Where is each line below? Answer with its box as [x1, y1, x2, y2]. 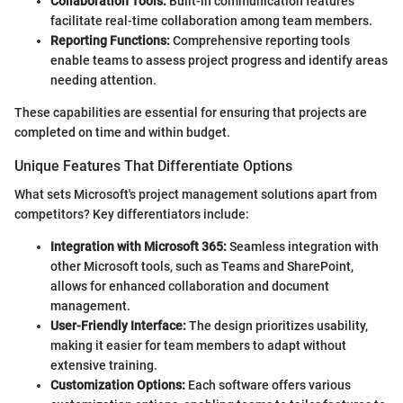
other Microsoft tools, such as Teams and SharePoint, [50, 259, 354, 274]
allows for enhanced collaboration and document [50, 279, 329, 294]
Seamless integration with [227, 239, 379, 255]
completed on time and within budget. [14, 125, 230, 140]
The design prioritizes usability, [186, 318, 368, 334]
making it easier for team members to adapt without [50, 338, 346, 354]
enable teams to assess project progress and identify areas [50, 53, 388, 68]
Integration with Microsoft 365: [50, 239, 227, 255]
